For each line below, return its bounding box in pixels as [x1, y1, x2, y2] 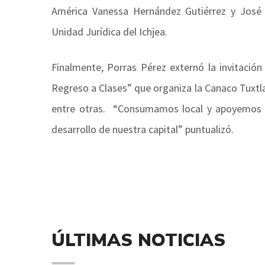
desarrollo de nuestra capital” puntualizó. [51, 122, 234, 136]
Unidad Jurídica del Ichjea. [51, 24, 170, 38]
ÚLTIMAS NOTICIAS [51, 228, 225, 253]
